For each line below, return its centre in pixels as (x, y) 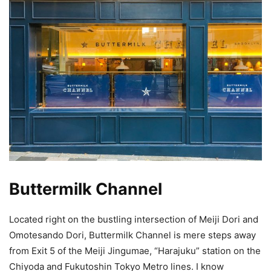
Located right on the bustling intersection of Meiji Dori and (134, 220)
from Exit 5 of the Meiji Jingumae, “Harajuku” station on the (135, 251)
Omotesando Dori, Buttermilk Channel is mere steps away (132, 235)
